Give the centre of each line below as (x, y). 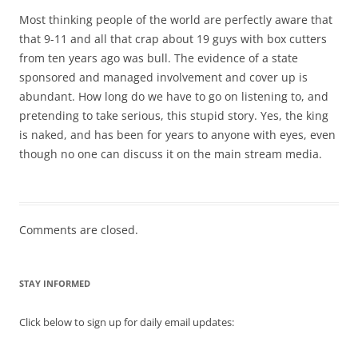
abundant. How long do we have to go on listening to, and (174, 96)
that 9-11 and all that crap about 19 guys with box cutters (173, 38)
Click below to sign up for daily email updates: (127, 322)
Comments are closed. (79, 229)
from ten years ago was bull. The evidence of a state (159, 58)
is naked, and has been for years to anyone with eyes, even (177, 134)
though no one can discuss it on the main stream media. (171, 153)
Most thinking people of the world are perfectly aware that (176, 19)
